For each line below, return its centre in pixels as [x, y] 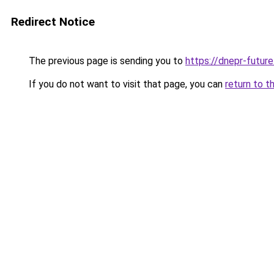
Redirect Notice [53, 22]
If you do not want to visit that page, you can [126, 84]
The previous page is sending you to [106, 61]
